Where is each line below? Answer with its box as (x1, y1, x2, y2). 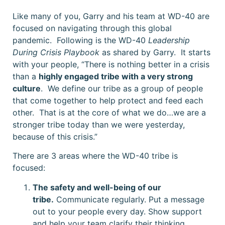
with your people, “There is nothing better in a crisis (13, 59, 209, 69)
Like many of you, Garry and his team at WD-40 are (13, 11, 209, 21)
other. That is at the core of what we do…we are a (13, 107, 206, 118)
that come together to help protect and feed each (13, 95, 203, 105)
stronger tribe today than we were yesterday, (13, 119, 185, 130)
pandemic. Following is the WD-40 (13, 35, 148, 45)
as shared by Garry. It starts (99, 47, 210, 57)
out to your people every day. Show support (33, 206, 202, 216)
